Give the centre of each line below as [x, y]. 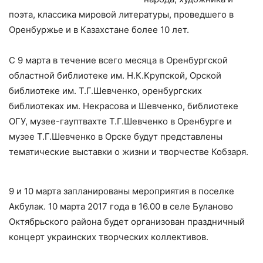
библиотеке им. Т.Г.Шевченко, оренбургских [105, 91]
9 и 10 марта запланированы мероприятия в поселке [122, 191]
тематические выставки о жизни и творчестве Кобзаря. [129, 152]
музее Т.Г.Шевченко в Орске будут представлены [116, 136]
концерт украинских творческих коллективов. [109, 237]
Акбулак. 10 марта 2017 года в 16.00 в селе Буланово [121, 206]
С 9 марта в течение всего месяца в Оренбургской [118, 60]
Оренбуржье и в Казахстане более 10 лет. [99, 30]
